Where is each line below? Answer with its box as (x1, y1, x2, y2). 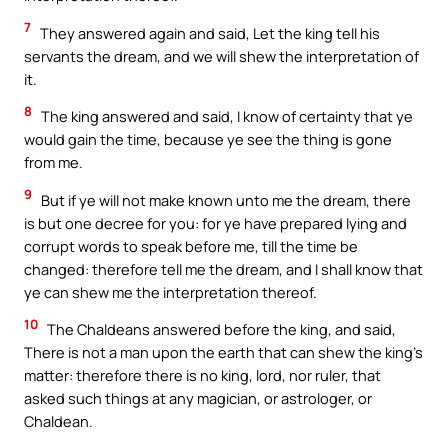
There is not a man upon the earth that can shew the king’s (24, 342, 423, 363)
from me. (24, 152, 83, 173)
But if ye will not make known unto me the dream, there (38, 189, 411, 210)
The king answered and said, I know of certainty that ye (38, 106, 413, 127)
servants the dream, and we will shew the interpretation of (24, 45, 419, 66)
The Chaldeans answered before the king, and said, (44, 319, 396, 340)
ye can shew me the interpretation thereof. (24, 281, 317, 302)
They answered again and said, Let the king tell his (37, 22, 380, 43)
